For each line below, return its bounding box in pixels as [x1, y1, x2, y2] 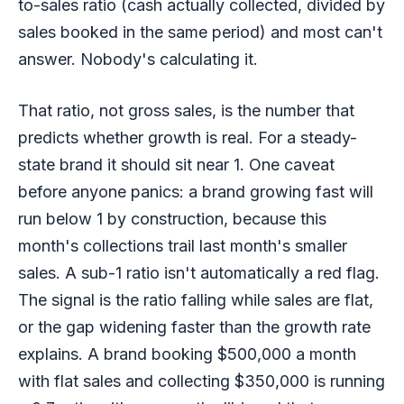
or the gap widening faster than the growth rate [18, 317, 371, 336]
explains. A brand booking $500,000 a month [18, 344, 356, 363]
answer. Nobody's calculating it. [18, 49, 258, 69]
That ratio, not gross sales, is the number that [18, 100, 354, 120]
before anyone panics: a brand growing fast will [18, 181, 373, 201]
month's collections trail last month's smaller [18, 235, 347, 255]
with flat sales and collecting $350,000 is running [18, 371, 385, 390]
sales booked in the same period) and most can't [18, 22, 382, 41]
